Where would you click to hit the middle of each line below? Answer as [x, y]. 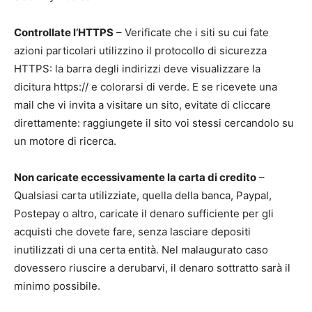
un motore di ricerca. [65, 141]
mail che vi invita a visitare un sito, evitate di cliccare [142, 104]
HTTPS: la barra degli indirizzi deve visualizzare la [137, 68]
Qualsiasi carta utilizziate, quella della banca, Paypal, [143, 195]
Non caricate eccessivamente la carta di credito [135, 177]
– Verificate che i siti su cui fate [191, 32]
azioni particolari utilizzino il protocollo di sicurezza [140, 50]
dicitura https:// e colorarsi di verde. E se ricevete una [146, 86]
